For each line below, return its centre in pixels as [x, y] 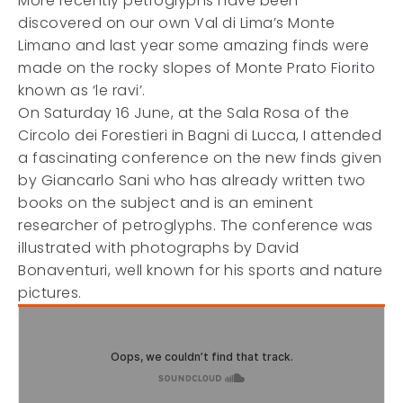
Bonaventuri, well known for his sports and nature [201, 270]
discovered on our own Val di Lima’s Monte [177, 23]
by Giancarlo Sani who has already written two [192, 180]
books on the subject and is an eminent [166, 203]
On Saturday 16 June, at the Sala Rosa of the [184, 113]
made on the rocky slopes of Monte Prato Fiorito [197, 68]
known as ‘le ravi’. [82, 90]
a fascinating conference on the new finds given [200, 158]
